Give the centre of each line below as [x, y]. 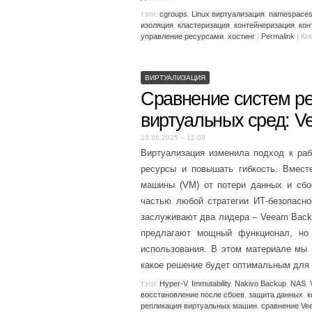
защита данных [276, 294]
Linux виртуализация [228, 14]
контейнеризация [264, 25]
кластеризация [204, 25]
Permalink [278, 36]
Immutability [211, 283]
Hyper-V [173, 283]
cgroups [173, 14]
